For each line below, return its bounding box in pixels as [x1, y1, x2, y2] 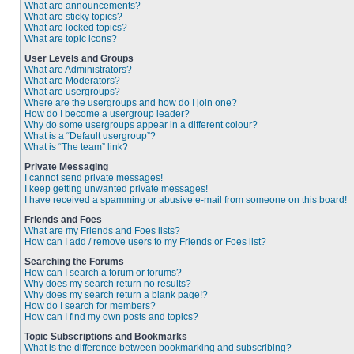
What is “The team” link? [24, 141, 128, 153]
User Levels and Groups [24, 53, 134, 64]
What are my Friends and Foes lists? [24, 225, 180, 236]
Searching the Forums [24, 256, 124, 267]
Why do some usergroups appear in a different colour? [24, 119, 258, 130]
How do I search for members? [24, 300, 156, 311]
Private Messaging [24, 161, 108, 172]
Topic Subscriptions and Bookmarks [24, 331, 187, 342]
